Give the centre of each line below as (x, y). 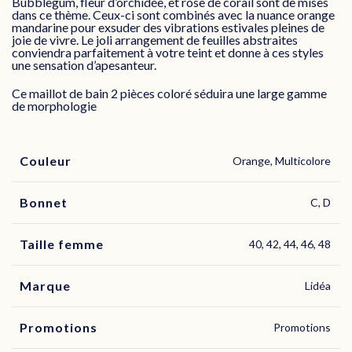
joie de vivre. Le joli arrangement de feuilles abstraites (155, 40)
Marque (45, 286)
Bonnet (44, 203)
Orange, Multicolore (282, 161)
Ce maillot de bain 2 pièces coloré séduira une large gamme (169, 93)
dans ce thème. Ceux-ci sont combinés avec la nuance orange (173, 15)
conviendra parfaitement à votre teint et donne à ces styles (168, 53)
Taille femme (62, 244)
